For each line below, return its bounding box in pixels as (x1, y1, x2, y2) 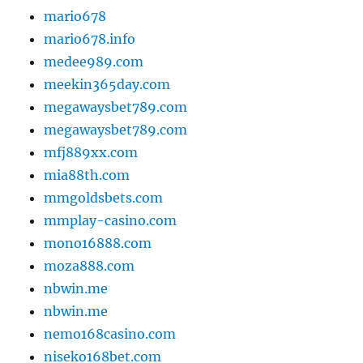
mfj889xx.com (44, 144, 139, 161)
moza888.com (44, 258, 135, 275)
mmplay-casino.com (44, 212, 177, 229)
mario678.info (44, 31, 136, 48)
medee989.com (44, 53, 144, 70)
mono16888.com (44, 235, 152, 252)
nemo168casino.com (44, 326, 177, 343)
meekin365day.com (44, 76, 171, 93)
